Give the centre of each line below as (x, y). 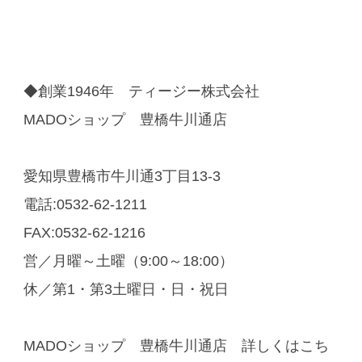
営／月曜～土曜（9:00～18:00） (128, 261)
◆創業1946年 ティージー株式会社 (141, 91)
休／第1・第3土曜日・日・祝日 (133, 289)
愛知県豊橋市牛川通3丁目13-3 (122, 176)
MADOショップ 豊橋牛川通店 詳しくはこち (176, 345)
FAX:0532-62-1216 (84, 232)
